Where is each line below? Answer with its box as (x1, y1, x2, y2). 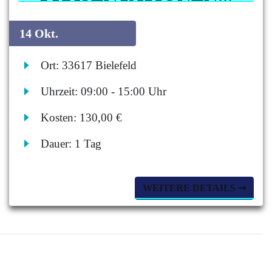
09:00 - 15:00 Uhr (81, 85, 167, 98)
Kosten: (41, 111, 80, 124)
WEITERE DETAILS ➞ (143, 183, 246, 193)
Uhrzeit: (41, 85, 81, 98)
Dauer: (41, 137, 75, 150)
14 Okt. (16, 27, 58, 40)
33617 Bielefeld (62, 59, 137, 72)
